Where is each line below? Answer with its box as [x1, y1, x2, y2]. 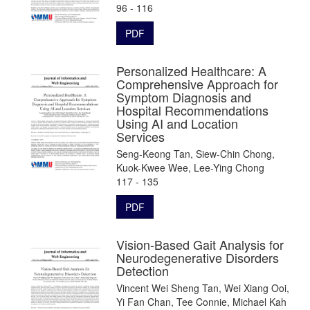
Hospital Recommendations [116, 100, 268, 119]
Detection [116, 261, 169, 280]
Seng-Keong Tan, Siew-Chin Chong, [116, 146, 275, 161]
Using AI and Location [116, 113, 238, 132]
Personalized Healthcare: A [116, 61, 266, 80]
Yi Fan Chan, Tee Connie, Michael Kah [116, 294, 286, 309]
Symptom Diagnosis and [116, 87, 251, 106]
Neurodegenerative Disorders [116, 248, 279, 266]
